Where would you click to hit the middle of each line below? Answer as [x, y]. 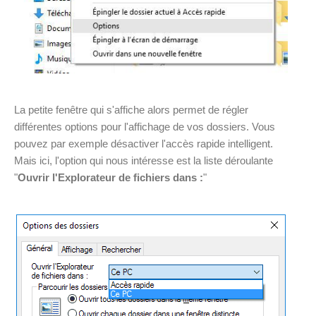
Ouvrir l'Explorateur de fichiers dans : [110, 178]
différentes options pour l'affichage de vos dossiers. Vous [145, 127]
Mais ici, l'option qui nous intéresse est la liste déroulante [144, 161]
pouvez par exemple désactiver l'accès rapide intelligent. [144, 144]
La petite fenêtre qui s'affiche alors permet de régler [131, 110]
